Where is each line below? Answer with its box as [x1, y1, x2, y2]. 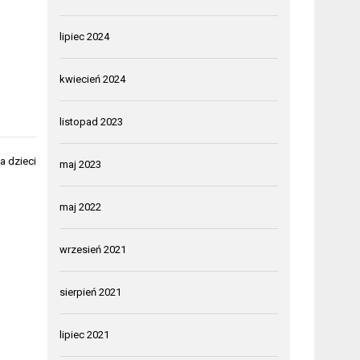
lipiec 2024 [59, 30, 110, 43]
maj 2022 [59, 200, 102, 213]
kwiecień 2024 [59, 72, 126, 85]
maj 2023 [59, 157, 102, 170]
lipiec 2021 [59, 328, 110, 341]
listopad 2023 [59, 115, 124, 128]
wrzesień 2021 [59, 243, 127, 256]
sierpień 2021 [59, 285, 122, 298]
